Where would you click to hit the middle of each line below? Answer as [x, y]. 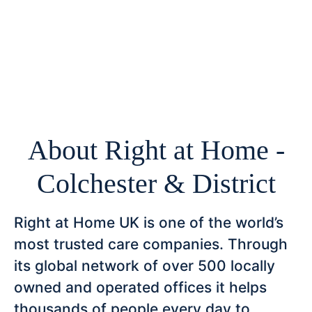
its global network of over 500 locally [145, 266]
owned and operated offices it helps [140, 288]
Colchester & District [156, 184]
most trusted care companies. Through [151, 244]
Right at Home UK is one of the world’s [149, 223]
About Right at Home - [156, 150]
